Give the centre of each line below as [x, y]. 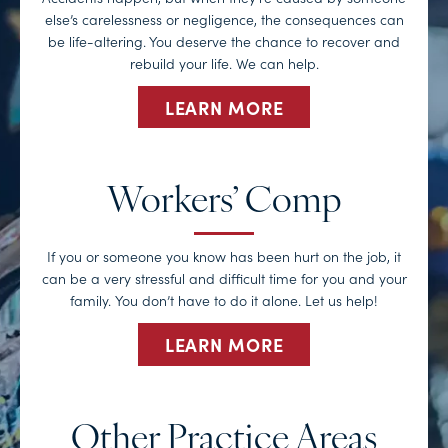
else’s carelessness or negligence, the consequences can [224, 18]
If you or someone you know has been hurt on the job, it [224, 256]
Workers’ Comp [224, 203]
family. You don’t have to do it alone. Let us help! [224, 300]
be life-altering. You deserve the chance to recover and [224, 40]
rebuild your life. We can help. [224, 62]
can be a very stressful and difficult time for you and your [224, 278]
